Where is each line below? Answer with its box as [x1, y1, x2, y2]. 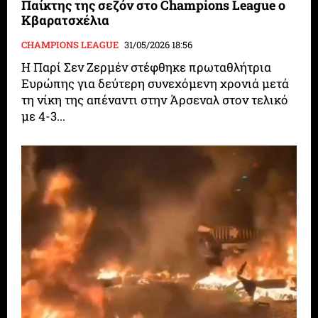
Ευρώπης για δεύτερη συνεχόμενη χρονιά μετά [21, 75, 290, 92]
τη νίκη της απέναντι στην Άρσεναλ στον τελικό [21, 92, 289, 108]
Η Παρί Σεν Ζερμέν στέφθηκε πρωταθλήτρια [21, 59, 272, 75]
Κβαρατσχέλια [21, 11, 110, 28]
